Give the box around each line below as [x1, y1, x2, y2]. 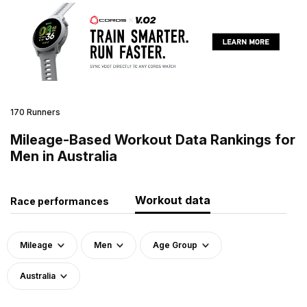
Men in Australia [10, 147, 117, 164]
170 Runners [10, 106, 60, 117]
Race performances [10, 195, 109, 207]
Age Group [153, 239, 197, 250]
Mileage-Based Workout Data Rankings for [10, 131, 295, 148]
